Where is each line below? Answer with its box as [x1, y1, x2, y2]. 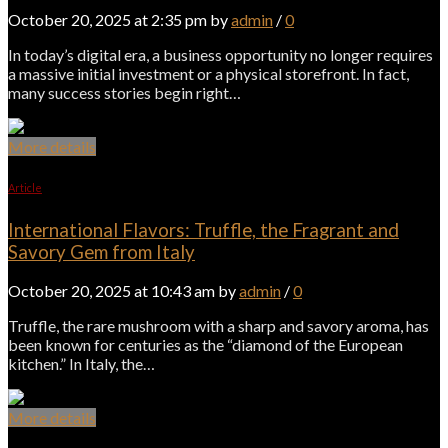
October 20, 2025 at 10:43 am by [8, 281, 239, 301]
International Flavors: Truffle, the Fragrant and [8, 218, 399, 241]
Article [8, 180, 42, 194]
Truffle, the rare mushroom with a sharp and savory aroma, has [8, 316, 429, 336]
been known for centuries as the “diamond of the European [8, 335, 403, 355]
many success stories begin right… [8, 82, 241, 102]
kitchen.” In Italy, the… [8, 354, 155, 374]
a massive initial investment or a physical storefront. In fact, [8, 63, 409, 83]
